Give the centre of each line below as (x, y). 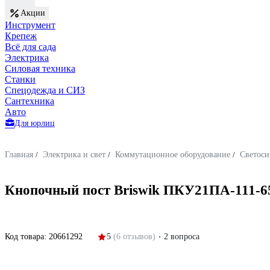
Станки (20, 79)
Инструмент (30, 25)
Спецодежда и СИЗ (45, 90)
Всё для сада (30, 47)
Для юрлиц (35, 123)
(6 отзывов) (134, 236)
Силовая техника (40, 68)
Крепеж (21, 36)
